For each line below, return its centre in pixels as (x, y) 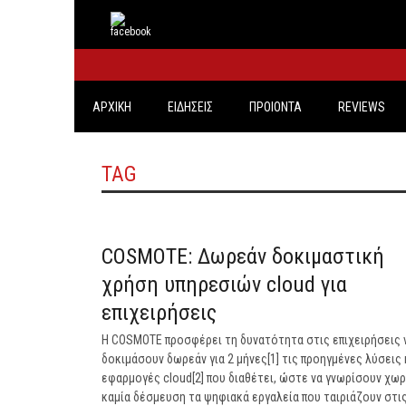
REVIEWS (362, 107)
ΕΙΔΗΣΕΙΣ (190, 107)
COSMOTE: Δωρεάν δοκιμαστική (243, 256)
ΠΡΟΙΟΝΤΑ (275, 107)
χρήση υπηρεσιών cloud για (224, 285)
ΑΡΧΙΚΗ (112, 107)
